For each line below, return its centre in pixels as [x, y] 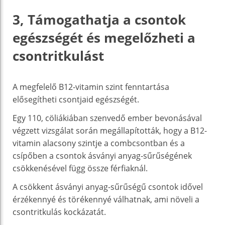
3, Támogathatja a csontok [99, 19]
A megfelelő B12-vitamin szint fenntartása [91, 87]
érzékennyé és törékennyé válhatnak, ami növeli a [106, 199]
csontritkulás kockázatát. [59, 212]
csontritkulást [58, 55]
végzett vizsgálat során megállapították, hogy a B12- [110, 130]
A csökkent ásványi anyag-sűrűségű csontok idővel [108, 187]
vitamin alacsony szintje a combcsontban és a [99, 143]
